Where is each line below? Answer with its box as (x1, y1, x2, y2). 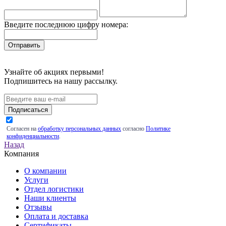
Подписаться (8, 106, 48, 114)
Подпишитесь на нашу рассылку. (4, 77, 118, 86)
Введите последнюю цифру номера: (4, 20, 128, 29)
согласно (121, 125, 146, 133)
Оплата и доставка (24, 212, 88, 221)
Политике (146, 125, 171, 133)
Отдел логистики (24, 185, 84, 194)
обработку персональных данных (38, 125, 121, 133)
